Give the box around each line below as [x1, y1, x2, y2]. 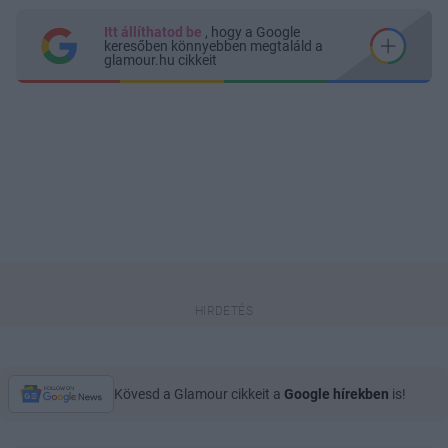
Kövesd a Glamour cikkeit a [114, 385, 284, 402]
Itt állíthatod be [104, 23, 205, 40]
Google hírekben [284, 385, 389, 402]
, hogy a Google [205, 23, 300, 40]
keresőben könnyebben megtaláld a [104, 37, 323, 54]
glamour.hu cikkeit [104, 51, 217, 68]
